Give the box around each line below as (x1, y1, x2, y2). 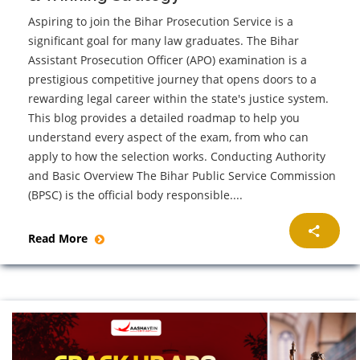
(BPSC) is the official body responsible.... (28, 187, 243, 203)
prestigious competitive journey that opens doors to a (28, 72, 317, 88)
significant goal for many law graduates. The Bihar (28, 33, 299, 49)
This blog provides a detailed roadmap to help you (28, 110, 300, 126)
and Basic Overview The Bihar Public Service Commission (28, 168, 336, 184)
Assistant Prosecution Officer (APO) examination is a (28, 52, 307, 68)
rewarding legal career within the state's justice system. (28, 91, 329, 107)
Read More (28, 231, 91, 247)
